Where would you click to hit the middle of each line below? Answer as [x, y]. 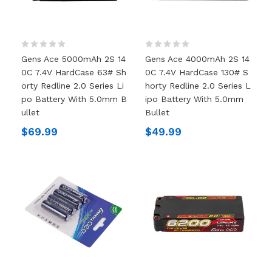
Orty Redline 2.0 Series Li [72, 85]
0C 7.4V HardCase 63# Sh [73, 72]
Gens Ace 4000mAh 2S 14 [197, 59]
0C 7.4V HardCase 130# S [197, 72]
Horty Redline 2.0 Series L [198, 85]
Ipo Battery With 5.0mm [194, 99]
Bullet [157, 112]
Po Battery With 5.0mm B [74, 99]
